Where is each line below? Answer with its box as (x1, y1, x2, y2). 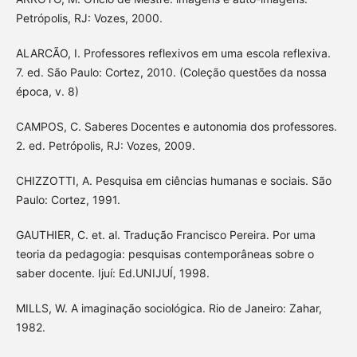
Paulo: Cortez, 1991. (15, 193, 120, 207)
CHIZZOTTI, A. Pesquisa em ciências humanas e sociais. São (15, 174, 331, 188)
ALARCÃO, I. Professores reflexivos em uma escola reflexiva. (15, 46, 331, 61)
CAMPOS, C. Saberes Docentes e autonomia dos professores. (15, 120, 337, 134)
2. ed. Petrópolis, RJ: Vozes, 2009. (15, 139, 195, 153)
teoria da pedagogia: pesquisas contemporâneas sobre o (15, 247, 314, 261)
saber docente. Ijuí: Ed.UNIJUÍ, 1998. (15, 266, 210, 280)
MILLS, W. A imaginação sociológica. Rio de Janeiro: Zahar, (15, 301, 322, 316)
